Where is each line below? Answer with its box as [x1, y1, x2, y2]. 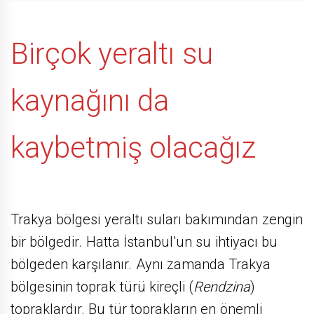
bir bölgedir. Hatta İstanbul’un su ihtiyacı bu [11, 233, 278, 250]
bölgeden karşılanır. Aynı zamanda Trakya [11, 255, 271, 273]
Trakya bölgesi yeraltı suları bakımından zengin [11, 210, 303, 228]
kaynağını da [11, 83, 170, 118]
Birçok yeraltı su [11, 36, 213, 71]
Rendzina [193, 278, 251, 295]
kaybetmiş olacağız [11, 130, 257, 165]
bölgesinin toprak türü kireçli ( [11, 278, 194, 295]
